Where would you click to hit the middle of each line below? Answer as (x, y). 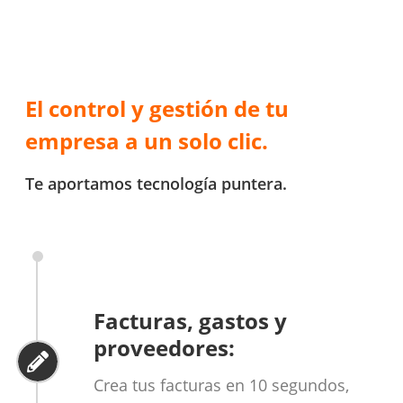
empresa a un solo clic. (147, 140)
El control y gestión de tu (157, 108)
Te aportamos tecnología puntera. (156, 183)
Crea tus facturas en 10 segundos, (221, 385)
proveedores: (164, 348)
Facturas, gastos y (190, 321)
